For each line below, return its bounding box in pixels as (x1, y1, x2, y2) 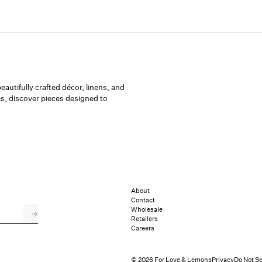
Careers (131, 224, 154, 233)
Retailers (131, 215, 158, 223)
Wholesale (131, 205, 163, 214)
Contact (131, 196, 155, 205)
